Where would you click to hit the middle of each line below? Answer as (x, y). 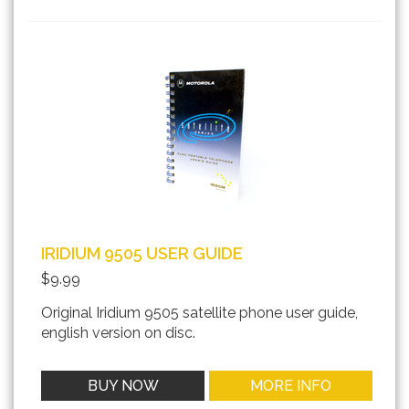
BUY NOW (123, 386)
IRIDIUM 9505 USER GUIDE (142, 254)
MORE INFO (291, 386)
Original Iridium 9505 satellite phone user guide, (199, 313)
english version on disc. (118, 333)
